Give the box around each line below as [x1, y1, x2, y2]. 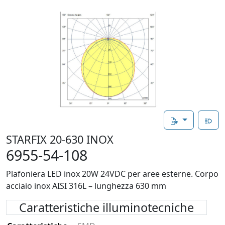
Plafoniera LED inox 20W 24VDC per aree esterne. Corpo [6, 168, 218, 179]
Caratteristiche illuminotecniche [19, 199, 194, 215]
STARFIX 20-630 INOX [6, 132, 114, 147]
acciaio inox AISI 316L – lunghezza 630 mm [6, 180, 166, 191]
